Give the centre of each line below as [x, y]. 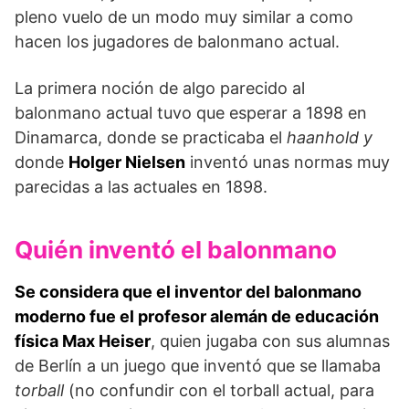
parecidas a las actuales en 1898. [141, 187]
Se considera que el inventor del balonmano [188, 292]
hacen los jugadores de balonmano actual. [177, 42]
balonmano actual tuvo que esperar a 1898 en [191, 113]
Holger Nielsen [127, 163]
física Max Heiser [83, 341]
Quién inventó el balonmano [176, 250]
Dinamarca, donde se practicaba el [151, 138]
